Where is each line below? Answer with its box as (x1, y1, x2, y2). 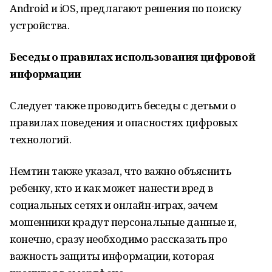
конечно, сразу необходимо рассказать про (10, 232, 228, 246)
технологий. (10, 132, 72, 146)
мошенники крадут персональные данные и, (10, 215, 237, 229)
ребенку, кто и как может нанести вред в (10, 181, 213, 195)
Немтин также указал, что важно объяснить (10, 164, 231, 178)
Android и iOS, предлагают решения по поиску (10, 1, 242, 15)
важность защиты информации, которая (10, 249, 214, 263)
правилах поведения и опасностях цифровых (10, 115, 238, 129)
